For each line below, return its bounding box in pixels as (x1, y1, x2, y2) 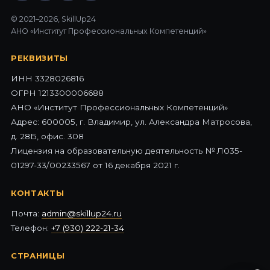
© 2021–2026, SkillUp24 (11, 14, 96, 24)
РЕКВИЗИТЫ (11, 52, 68, 63)
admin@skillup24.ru (42, 208, 122, 218)
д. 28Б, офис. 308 (11, 131, 84, 141)
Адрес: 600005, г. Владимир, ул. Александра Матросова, (11, 116, 252, 127)
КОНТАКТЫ (11, 187, 64, 198)
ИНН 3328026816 (11, 73, 84, 83)
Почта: (11, 208, 42, 218)
